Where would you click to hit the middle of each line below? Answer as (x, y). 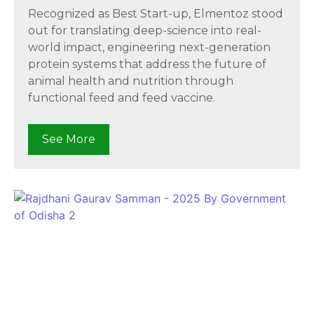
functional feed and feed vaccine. (122, 98)
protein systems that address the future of (147, 64)
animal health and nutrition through (131, 81)
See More (69, 139)
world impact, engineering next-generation (149, 48)
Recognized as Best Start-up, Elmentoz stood (156, 14)
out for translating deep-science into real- (145, 31)
